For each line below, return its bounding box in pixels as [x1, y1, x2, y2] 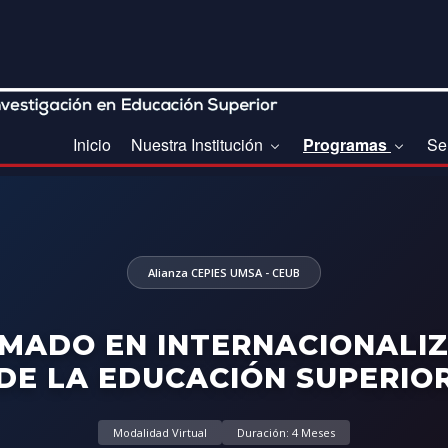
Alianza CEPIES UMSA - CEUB [148, 264, 300, 280]
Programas [303, 133, 391, 157]
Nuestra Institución [131, 133, 267, 157]
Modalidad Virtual [113, 424, 207, 440]
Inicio [73, 133, 111, 157]
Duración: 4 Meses [237, 424, 335, 440]
